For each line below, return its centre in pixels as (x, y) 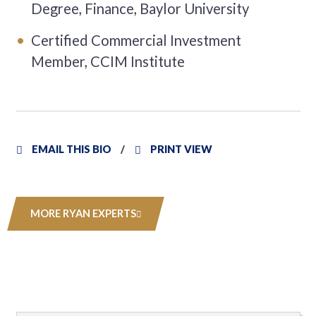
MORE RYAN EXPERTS (83, 213)
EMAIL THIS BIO (71, 149)
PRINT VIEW (181, 149)
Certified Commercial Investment (136, 41)
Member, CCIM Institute (108, 62)
